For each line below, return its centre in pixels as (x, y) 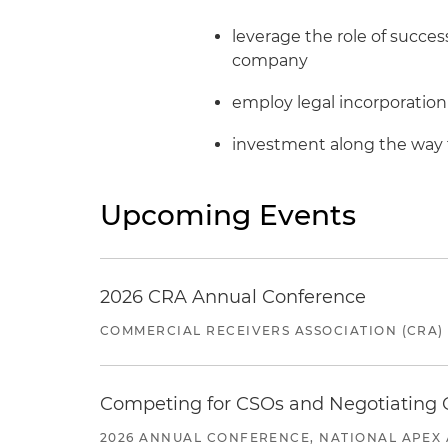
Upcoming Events (228, 215)
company (270, 60)
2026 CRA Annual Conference (233, 297)
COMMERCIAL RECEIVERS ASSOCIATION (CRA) (272, 330)
